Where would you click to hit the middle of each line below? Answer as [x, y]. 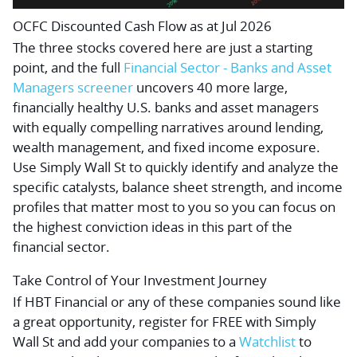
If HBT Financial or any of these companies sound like [177, 302]
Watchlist [267, 342]
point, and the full [68, 68]
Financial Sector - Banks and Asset [228, 68]
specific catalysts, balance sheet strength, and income [178, 187]
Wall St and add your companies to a [126, 342]
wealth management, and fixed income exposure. [167, 147]
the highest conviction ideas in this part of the [153, 227]
